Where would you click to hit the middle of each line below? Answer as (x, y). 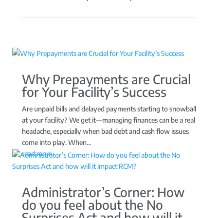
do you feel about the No (92, 204)
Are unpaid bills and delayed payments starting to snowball (109, 109)
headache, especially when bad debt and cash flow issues (105, 131)
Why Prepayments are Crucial (106, 79)
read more (37, 153)
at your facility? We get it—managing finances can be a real (108, 120)
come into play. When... (56, 142)
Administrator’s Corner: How (103, 192)
